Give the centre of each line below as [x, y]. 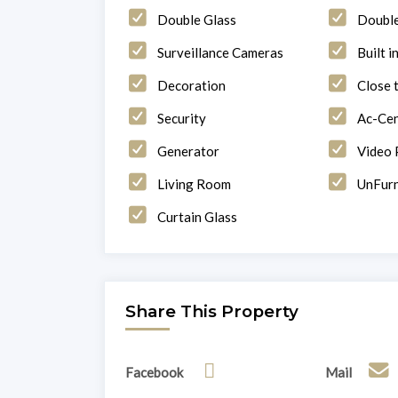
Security [181, 118]
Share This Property [211, 311]
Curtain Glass [197, 216]
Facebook [154, 372]
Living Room [194, 183]
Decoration [191, 85]
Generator [188, 151]
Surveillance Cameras [220, 52]
